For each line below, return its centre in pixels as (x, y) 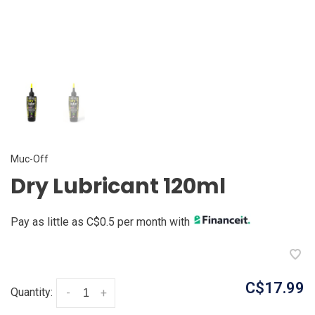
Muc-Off (30, 159)
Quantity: (32, 292)
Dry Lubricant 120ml (118, 187)
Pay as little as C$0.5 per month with (102, 222)
